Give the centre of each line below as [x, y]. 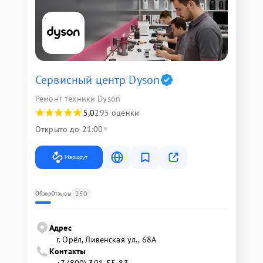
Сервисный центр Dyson [98, 80]
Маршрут [76, 157]
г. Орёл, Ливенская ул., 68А [107, 240]
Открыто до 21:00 [69, 129]
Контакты [68, 251]
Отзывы [61, 193]
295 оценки [117, 113]
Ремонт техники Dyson [78, 99]
